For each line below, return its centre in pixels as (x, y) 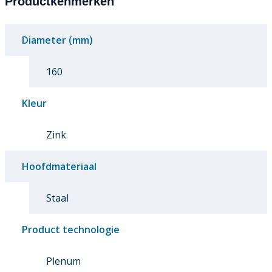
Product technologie (71, 230)
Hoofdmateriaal (59, 167)
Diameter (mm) (57, 40)
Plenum (63, 261)
